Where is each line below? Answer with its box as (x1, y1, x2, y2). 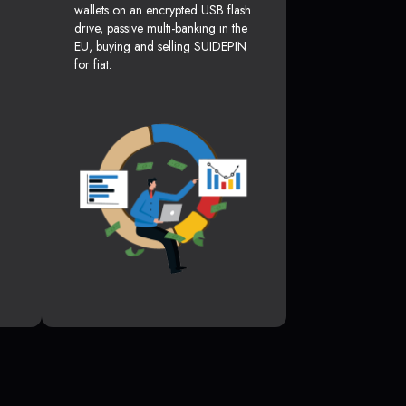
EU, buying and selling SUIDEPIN (74, 37, 246, 56)
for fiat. (74, 55, 111, 74)
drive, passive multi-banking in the (74, 19, 247, 38)
